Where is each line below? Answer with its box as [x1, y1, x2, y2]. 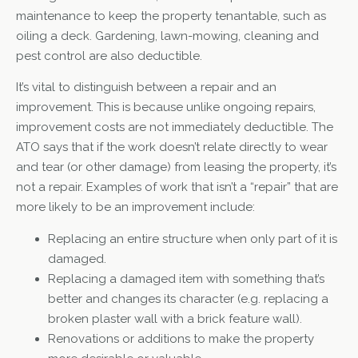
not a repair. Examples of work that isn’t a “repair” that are [16, 180, 338, 195]
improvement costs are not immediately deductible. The [16, 120, 333, 135]
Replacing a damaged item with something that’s [48, 271, 324, 286]
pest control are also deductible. [16, 48, 202, 63]
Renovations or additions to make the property [48, 331, 314, 346]
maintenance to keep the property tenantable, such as [16, 8, 326, 23]
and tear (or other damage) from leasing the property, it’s [16, 160, 336, 175]
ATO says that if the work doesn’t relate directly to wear [16, 140, 328, 155]
